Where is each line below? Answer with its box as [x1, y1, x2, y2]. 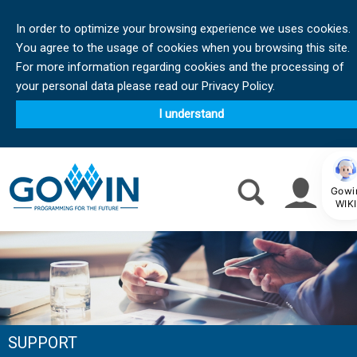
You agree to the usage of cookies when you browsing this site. [16, 41, 350, 55]
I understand [159, 107, 224, 121]
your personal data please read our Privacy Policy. [16, 79, 275, 93]
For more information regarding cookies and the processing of [16, 60, 344, 74]
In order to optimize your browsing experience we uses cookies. [16, 22, 351, 36]
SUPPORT [8, 333, 77, 353]
